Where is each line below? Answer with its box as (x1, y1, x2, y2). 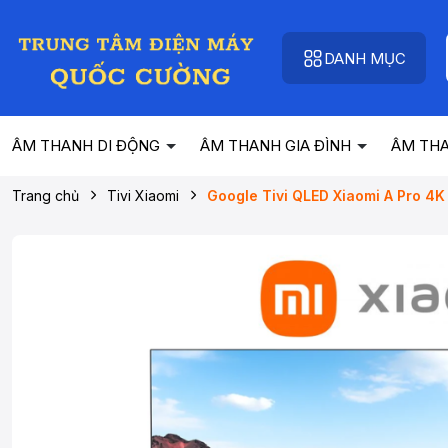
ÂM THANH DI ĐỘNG (12, 136, 164, 155)
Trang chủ (12, 187, 79, 204)
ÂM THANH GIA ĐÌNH (200, 136, 355, 155)
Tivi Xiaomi (107, 187, 179, 204)
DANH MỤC (324, 48, 406, 68)
